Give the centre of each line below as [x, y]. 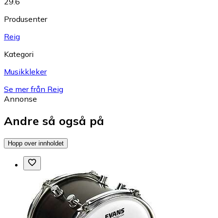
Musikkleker [25, 72]
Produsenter [26, 19]
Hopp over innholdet [36, 143]
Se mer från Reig [34, 89]
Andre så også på [54, 121]
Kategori [19, 54]
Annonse [20, 99]
